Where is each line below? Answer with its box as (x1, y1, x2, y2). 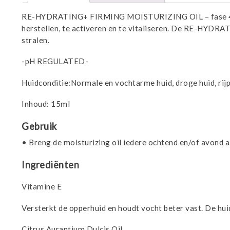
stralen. (22, 35, 50, 45)
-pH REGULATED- (22, 56, 89, 66)
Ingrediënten (22, 159, 80, 171)
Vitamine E (22, 182, 62, 191)
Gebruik (22, 120, 57, 132)
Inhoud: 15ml (22, 99, 70, 108)
